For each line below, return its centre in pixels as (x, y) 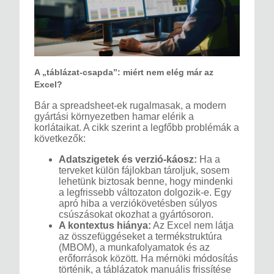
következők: (60, 139)
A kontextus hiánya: (105, 226)
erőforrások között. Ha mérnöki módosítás (148, 259)
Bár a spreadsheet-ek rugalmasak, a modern (130, 106)
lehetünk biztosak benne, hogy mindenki (146, 182)
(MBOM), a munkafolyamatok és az (134, 248)
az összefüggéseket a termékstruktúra (140, 237)
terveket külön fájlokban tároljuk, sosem (144, 171)
